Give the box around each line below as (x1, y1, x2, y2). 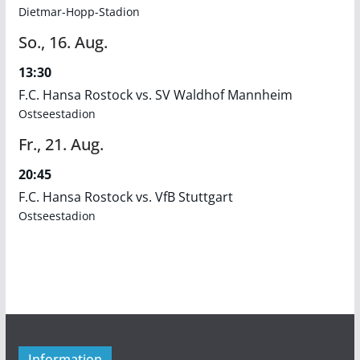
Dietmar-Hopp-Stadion (18, 4, 140, 19)
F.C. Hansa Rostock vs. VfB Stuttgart (18, 188, 233, 206)
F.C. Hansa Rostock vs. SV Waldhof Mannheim (18, 86, 292, 104)
